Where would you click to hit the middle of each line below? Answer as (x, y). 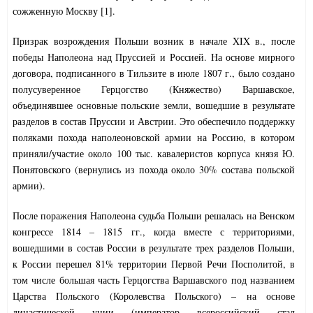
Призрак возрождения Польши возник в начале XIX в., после (154, 41)
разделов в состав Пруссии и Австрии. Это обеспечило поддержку (154, 122)
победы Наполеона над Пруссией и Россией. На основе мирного (154, 57)
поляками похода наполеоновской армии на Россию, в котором (154, 138)
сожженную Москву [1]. (64, 11)
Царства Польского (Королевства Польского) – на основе (154, 296)
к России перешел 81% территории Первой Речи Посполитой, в (154, 264)
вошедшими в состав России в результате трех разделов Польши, (154, 248)
